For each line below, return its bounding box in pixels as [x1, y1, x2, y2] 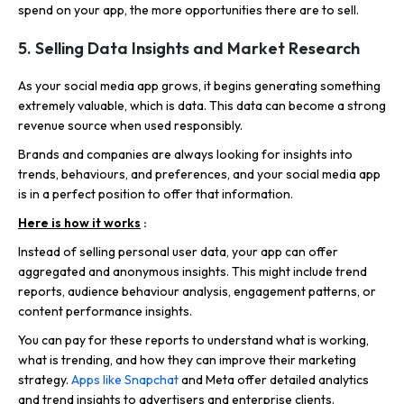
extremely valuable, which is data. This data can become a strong [18, 96, 386, 114]
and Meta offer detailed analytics [179, 371, 369, 388]
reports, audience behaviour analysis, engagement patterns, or [18, 282, 376, 299]
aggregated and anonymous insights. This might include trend [18, 262, 367, 280]
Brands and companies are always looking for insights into [18, 145, 353, 162]
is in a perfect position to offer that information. [18, 185, 293, 202]
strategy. [18, 371, 71, 388]
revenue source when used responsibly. [18, 116, 243, 133]
